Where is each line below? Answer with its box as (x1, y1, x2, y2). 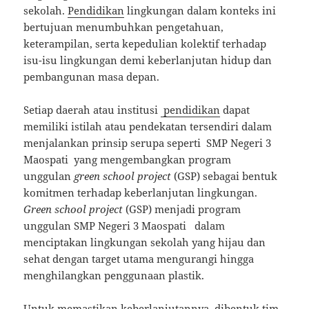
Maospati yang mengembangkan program (23, 152, 232, 167)
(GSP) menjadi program (123, 202, 241, 217)
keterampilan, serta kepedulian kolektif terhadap (23, 37, 267, 51)
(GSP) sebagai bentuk (171, 169, 278, 183)
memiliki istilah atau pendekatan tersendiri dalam (23, 119, 272, 134)
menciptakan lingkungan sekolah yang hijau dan (23, 235, 266, 250)
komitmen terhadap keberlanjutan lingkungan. (23, 186, 258, 200)
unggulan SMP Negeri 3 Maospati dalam (23, 219, 226, 233)
